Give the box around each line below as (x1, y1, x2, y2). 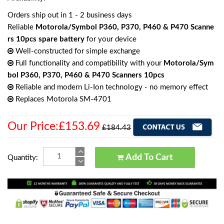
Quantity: (7, 153, 38, 161)
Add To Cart (155, 152, 173, 162)
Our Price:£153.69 (7, 120, 100, 132)
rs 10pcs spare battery (7, 35, 84, 43)
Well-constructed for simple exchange (13, 47, 140, 55)
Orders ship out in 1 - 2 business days (7, 11, 132, 19)
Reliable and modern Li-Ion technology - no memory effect (13, 83, 208, 91)
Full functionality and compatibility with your (13, 59, 163, 67)
